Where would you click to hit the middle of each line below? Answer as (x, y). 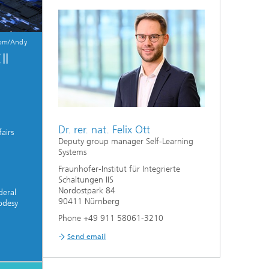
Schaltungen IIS (86, 180)
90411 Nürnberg (89, 202)
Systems (72, 153)
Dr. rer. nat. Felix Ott (104, 130)
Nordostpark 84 (87, 191)
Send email (86, 237)
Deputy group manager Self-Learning (126, 142)
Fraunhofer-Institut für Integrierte (119, 169)
